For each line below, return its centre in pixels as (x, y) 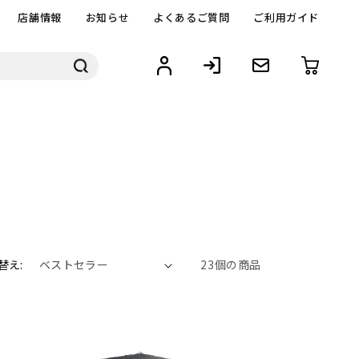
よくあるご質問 (192, 17)
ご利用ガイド (286, 17)
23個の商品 (231, 264)
